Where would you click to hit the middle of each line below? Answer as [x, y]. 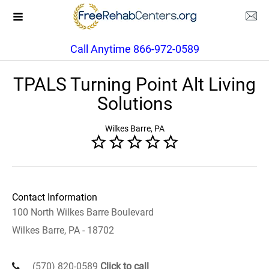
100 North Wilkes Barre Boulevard [83, 212]
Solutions [134, 104]
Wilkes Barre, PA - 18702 [63, 230]
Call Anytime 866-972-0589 [134, 49]
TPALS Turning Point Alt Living [134, 84]
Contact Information [55, 197]
